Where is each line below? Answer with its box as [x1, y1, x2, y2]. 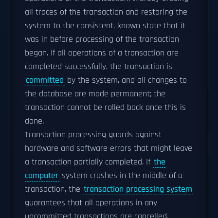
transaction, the [25, 184, 83, 195]
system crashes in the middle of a [59, 170, 182, 181]
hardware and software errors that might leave [25, 143, 192, 154]
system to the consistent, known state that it [25, 20, 185, 31]
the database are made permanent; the [25, 89, 165, 99]
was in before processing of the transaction [25, 34, 179, 45]
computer [25, 170, 58, 181]
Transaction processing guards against [25, 129, 162, 140]
